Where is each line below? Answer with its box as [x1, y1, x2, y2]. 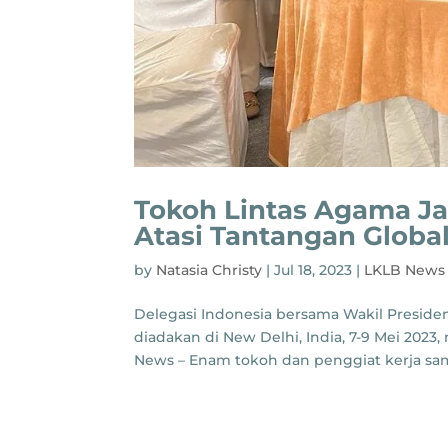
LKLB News [364, 261, 446, 280]
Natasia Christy [156, 261, 263, 280]
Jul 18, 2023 [274, 261, 353, 280]
